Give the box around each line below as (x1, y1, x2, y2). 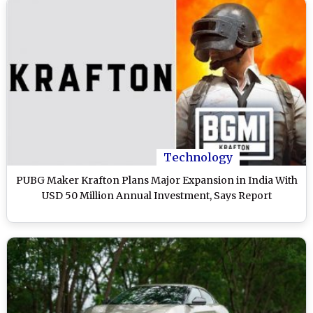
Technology (163, 150, 233, 164)
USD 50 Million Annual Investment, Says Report (41, 189, 272, 202)
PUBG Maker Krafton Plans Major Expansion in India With (15, 173, 298, 187)
